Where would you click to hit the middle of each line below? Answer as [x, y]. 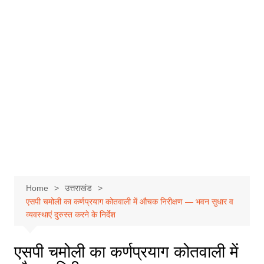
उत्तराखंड [78, 188]
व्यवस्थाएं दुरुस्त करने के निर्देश [70, 214]
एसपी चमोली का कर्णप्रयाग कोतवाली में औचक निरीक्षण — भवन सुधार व [129, 202]
